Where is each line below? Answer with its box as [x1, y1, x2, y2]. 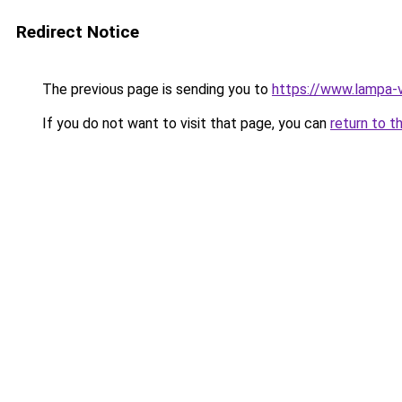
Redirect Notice [16, 22, 139, 42]
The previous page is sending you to [39, 81, 272, 98]
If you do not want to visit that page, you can [39, 115, 330, 132]
